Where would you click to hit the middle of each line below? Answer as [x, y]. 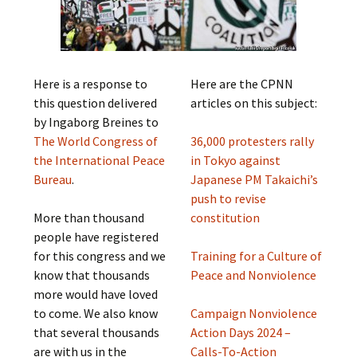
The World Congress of [96, 141]
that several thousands [97, 332]
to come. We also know [96, 313]
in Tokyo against [235, 160]
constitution [225, 218]
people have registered [96, 237]
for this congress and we [100, 256]
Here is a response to [91, 84]
